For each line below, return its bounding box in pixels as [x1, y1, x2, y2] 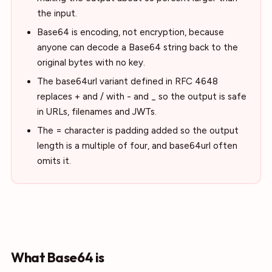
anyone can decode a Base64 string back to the [37, 42, 238, 53]
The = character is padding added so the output [37, 125, 239, 136]
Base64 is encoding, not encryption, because [37, 27, 224, 38]
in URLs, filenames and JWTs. [37, 106, 157, 117]
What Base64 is [11, 249, 104, 266]
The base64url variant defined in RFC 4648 [37, 76, 218, 87]
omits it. [37, 155, 71, 166]
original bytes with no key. [37, 57, 145, 68]
